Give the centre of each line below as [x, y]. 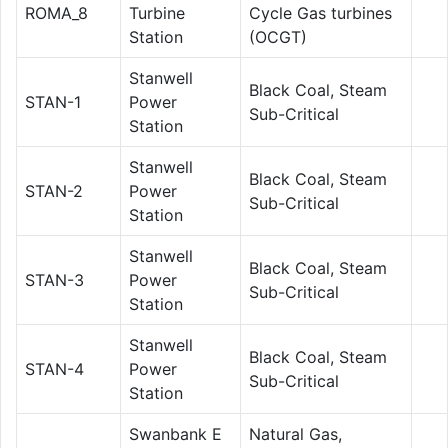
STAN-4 [54, 368]
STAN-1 [53, 101]
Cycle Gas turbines [320, 12]
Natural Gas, [295, 433]
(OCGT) [278, 36]
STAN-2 [54, 190]
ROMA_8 [56, 12]
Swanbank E [175, 433]
